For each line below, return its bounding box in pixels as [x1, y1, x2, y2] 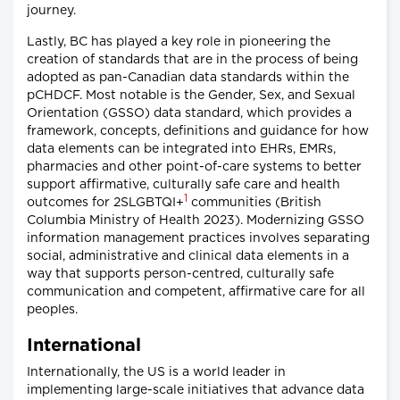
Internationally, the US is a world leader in [27, 366, 286, 379]
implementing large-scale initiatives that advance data [27, 384, 364, 397]
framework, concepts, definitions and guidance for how [27, 125, 369, 138]
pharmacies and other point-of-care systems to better [27, 161, 362, 174]
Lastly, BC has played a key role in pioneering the [27, 36, 330, 49]
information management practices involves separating [27, 232, 370, 246]
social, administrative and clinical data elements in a [27, 250, 349, 263]
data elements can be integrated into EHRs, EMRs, [27, 143, 336, 156]
